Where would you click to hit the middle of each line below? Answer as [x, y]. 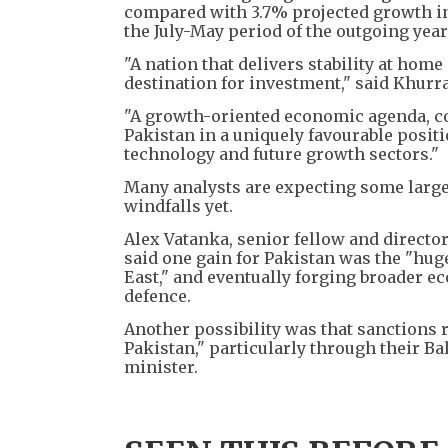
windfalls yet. [178, 205]
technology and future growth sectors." [281, 153]
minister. [161, 366]
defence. [157, 295]
